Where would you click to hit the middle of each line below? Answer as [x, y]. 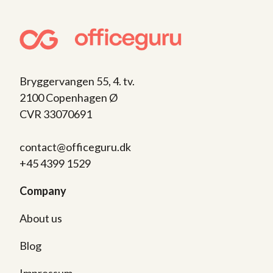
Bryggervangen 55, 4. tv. [77, 81]
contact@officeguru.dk [75, 147]
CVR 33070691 [56, 114]
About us [41, 218]
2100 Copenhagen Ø [69, 97]
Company [43, 190]
